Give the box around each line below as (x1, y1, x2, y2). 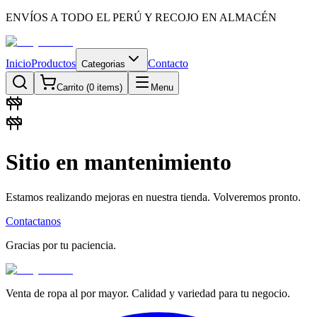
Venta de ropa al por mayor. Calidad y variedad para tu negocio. (6, 287, 290, 299)
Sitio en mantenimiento (6, 149, 231, 175)
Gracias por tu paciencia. (6, 238, 116, 251)
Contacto (148, 57, 188, 69)
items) (94, 82, 122, 93)
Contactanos (6, 214, 61, 227)
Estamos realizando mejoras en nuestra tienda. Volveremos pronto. (6, 190, 301, 203)
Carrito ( (57, 82, 89, 93)
